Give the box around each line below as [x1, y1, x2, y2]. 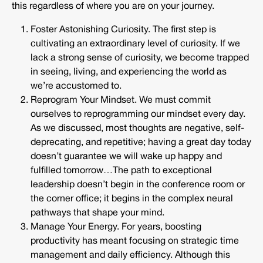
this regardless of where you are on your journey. [12, 2, 214, 11]
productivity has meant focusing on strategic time [31, 237, 239, 246]
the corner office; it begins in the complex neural [31, 195, 233, 204]
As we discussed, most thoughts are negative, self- [31, 124, 244, 133]
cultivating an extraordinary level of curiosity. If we [31, 40, 240, 49]
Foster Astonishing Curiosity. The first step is [31, 26, 216, 35]
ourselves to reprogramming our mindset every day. [31, 110, 245, 119]
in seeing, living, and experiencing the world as [31, 68, 227, 77]
